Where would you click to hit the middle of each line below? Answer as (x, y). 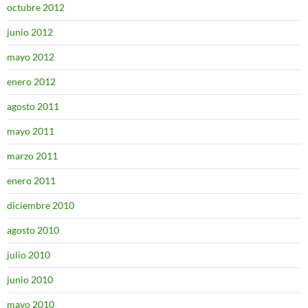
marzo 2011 (32, 156)
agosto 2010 (33, 230)
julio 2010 (29, 255)
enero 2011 (31, 181)
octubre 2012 (36, 8)
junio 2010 (30, 280)
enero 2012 (31, 82)
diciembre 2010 (41, 206)
